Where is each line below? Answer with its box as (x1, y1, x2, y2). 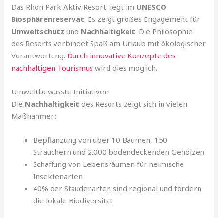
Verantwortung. (11, 50, 68, 60)
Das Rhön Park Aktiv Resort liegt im (11, 1, 137, 12)
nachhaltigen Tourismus (11, 62, 93, 73)
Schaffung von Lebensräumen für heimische (33, 159, 184, 169)
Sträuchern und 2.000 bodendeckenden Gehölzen (33, 146, 205, 157)
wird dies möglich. (93, 62, 158, 73)
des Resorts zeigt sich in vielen (79, 98, 188, 109)
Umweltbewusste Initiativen (11, 86, 109, 96)
